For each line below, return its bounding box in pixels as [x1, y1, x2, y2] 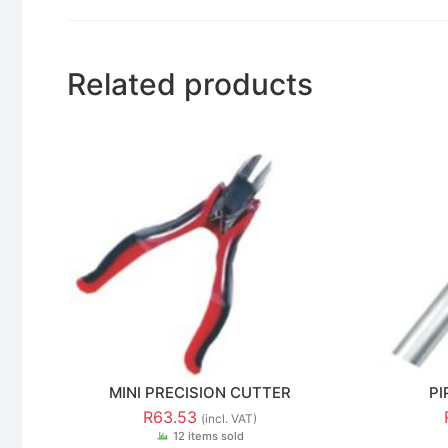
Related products [67, 65, 313, 102]
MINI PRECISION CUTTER [109, 383, 292, 403]
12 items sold [172, 428, 244, 443]
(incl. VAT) [201, 410, 258, 426]
